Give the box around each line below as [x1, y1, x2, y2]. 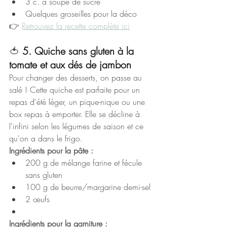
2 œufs [25, 194, 50, 205]
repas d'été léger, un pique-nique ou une [9, 96, 147, 108]
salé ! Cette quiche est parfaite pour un [9, 84, 142, 96]
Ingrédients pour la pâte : [9, 145, 93, 157]
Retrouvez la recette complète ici [22, 20, 130, 32]
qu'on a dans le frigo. [9, 133, 83, 144]
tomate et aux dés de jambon [9, 58, 131, 72]
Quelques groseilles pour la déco [25, 8, 137, 20]
